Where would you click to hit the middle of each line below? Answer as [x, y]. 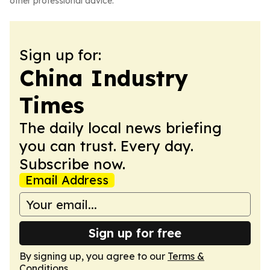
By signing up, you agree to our [93, 256]
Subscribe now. [72, 164]
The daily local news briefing [121, 128]
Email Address [67, 180]
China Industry [104, 78]
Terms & [186, 256]
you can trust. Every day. [106, 146]
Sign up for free [135, 233]
